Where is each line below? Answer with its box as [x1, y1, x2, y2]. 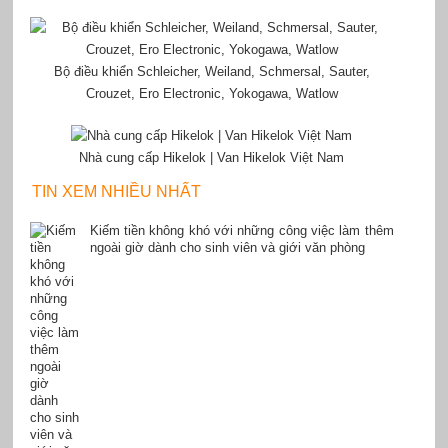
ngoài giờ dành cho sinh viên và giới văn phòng [89, 240, 365, 256]
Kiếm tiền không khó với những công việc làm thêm [89, 223, 394, 239]
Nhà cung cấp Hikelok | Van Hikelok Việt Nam [79, 150, 345, 166]
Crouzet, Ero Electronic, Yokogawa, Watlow [85, 86, 338, 102]
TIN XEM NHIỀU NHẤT [31, 183, 201, 201]
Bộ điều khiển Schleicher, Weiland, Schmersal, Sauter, [53, 64, 370, 80]
